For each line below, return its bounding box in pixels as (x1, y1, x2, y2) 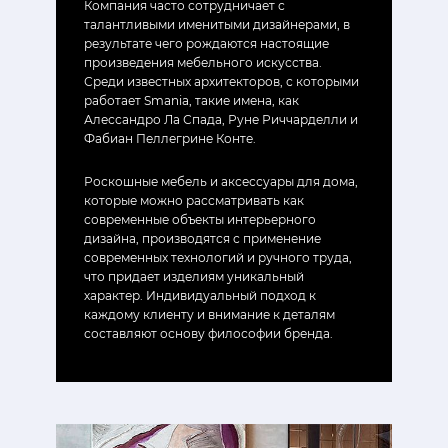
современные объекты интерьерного (84, 211, 316, 227)
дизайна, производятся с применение (84, 230, 321, 246)
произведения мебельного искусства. (84, 54, 322, 70)
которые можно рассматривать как (84, 192, 304, 208)
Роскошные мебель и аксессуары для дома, (84, 173, 358, 189)
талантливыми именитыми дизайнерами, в (84, 16, 350, 32)
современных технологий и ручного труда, (84, 249, 352, 265)
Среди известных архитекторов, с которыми (84, 73, 359, 89)
